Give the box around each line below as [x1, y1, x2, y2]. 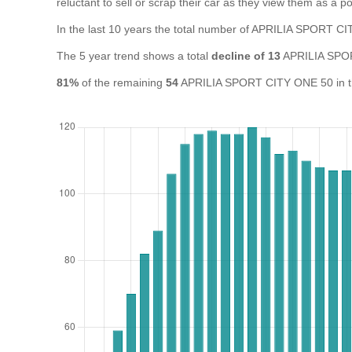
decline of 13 [211, 49, 280, 62]
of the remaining [79, 76, 166, 89]
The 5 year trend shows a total [57, 49, 211, 62]
